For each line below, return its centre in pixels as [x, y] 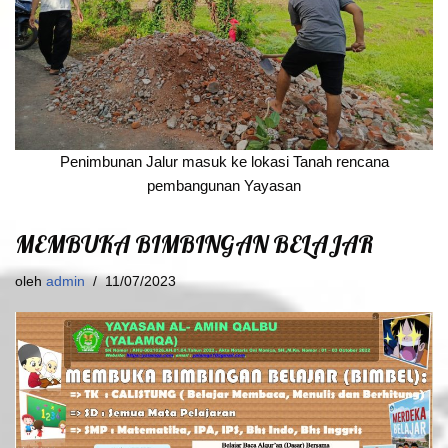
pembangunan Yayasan [224, 185]
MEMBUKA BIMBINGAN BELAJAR [194, 243]
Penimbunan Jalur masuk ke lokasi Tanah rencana [224, 161]
